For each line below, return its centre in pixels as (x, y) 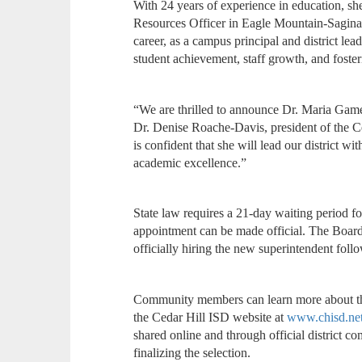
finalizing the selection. (192, 352)
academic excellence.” (190, 162)
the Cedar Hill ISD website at (210, 317)
